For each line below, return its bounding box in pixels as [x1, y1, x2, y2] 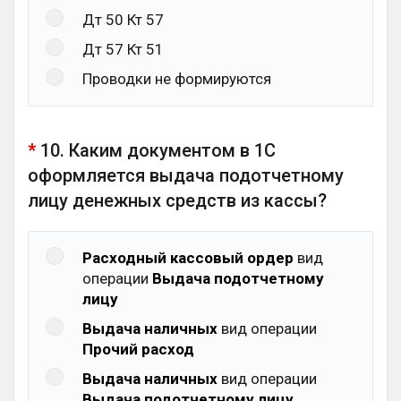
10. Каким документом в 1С [40, 140, 276, 161]
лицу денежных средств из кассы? [28, 190, 327, 211]
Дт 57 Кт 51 [82, 40, 164, 58]
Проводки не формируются [82, 70, 271, 88]
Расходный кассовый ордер [82, 249, 294, 267]
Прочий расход [82, 340, 194, 358]
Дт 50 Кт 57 [82, 11, 164, 29]
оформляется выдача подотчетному [28, 165, 344, 186]
